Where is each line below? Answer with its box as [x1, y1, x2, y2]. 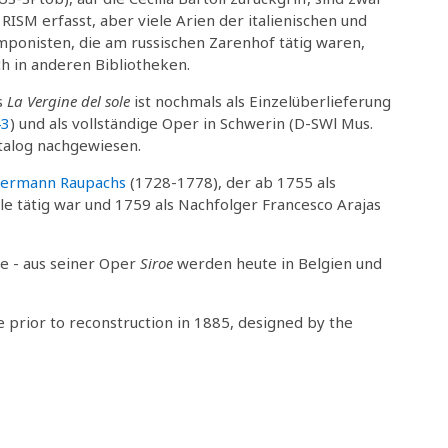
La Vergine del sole [7, 90, 130, 111]
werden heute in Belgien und [173, 252, 382, 273]
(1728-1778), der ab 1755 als [126, 171, 336, 192]
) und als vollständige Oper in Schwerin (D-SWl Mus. [10, 112, 373, 133]
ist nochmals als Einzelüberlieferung [130, 90, 391, 111]
